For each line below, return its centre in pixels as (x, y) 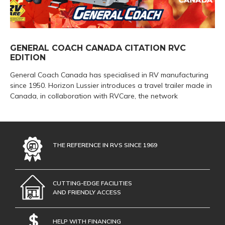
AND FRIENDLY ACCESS (87, 192)
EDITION (28, 57)
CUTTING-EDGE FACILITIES (92, 183)
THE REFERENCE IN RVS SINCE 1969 (105, 145)
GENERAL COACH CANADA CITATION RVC (98, 48)
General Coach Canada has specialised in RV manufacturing (109, 75)
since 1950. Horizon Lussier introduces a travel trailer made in (111, 85)
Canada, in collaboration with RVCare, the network (94, 96)
